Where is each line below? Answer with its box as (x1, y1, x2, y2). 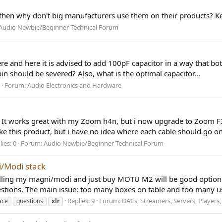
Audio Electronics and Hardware (27, 80, 121, 90)
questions (16, 197, 43, 206)
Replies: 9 (67, 196, 95, 206)
